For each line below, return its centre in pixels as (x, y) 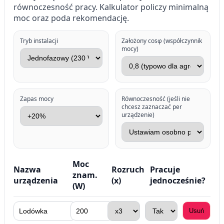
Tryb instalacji (39, 40)
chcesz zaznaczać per (152, 106)
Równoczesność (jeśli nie (156, 98)
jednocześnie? (178, 180)
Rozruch (128, 169)
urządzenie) (138, 114)
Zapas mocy (37, 98)
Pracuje (165, 169)
